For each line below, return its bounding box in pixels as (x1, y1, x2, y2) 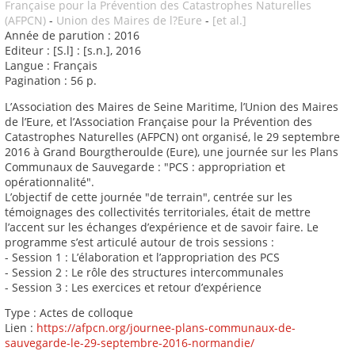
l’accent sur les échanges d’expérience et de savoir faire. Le (5, 219, 319, 235)
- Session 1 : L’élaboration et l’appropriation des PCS (5, 249, 280, 265)
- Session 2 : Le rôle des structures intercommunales (5, 264, 284, 280)
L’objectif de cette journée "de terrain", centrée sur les (5, 189, 292, 204)
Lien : (5, 320, 36, 336)
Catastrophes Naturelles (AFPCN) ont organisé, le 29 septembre (5, 128, 340, 144)
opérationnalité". (5, 174, 94, 189)
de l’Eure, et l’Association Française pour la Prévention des (5, 113, 312, 129)
